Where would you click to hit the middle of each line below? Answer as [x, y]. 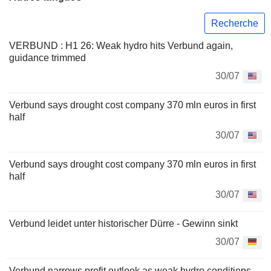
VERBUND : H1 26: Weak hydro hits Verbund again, [121, 46]
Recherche [235, 23]
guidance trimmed [47, 58]
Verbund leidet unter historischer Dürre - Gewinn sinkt [123, 224]
